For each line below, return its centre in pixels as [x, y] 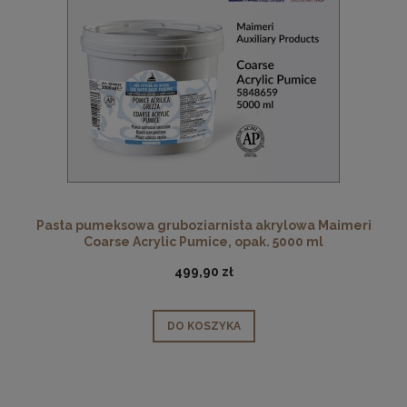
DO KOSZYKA [203, 326]
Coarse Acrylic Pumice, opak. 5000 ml [203, 242]
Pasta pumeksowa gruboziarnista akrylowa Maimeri [203, 226]
